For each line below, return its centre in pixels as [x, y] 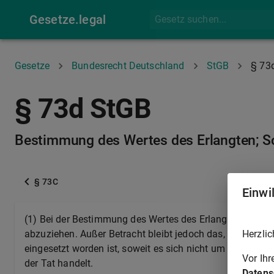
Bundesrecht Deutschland [128, 66]
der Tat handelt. [59, 263]
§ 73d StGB [83, 109]
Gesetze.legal [68, 20]
